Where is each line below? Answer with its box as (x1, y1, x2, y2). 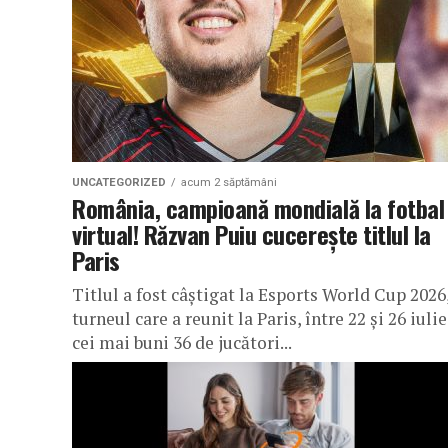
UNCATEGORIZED (72, 176, 166, 189)
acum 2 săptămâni (181, 176, 277, 189)
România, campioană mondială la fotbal (72, 190, 445, 226)
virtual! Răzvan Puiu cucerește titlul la (72, 216, 431, 252)
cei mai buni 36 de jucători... (72, 331, 292, 354)
